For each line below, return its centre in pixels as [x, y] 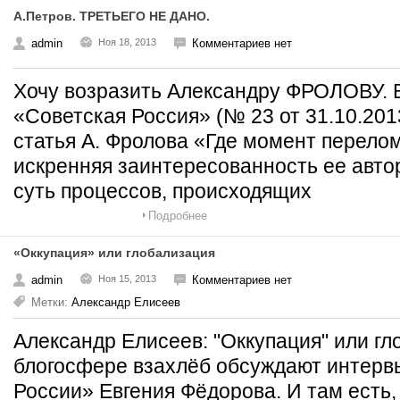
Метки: [51, 302]
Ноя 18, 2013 [127, 42]
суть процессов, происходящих [162, 191]
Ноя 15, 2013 [127, 279]
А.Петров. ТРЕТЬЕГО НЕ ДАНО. [112, 16]
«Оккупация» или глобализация [114, 253]
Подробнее [178, 216]
